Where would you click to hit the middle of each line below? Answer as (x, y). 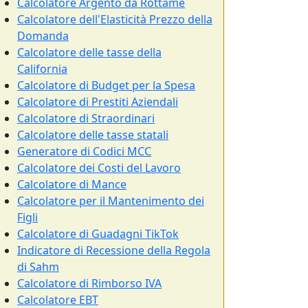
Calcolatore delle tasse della (89, 52)
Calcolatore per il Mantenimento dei (111, 201)
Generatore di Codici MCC (84, 151)
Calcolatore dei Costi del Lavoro (99, 168)
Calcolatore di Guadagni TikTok (98, 234)
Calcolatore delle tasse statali (93, 135)
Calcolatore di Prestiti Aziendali (98, 102)
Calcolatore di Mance (72, 184)
